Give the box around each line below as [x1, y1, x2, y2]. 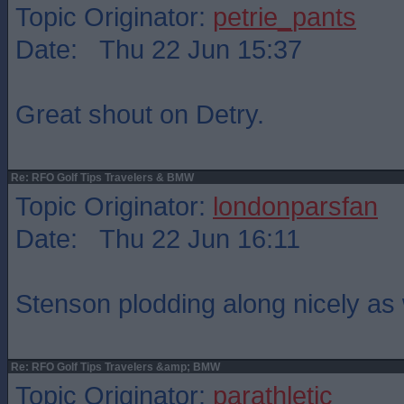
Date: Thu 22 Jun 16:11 [15, 224, 300, 253]
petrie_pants [213, 2, 356, 32]
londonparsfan [213, 191, 378, 221]
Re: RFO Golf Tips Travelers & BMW [8, 171, 194, 184]
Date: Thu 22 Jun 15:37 [15, 34, 302, 64]
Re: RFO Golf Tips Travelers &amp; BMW [8, 361, 220, 373]
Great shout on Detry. [15, 99, 264, 129]
